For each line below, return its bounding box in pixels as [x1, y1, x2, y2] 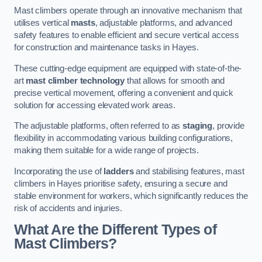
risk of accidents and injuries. [14, 203, 122, 213]
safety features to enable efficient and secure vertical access [14, 30, 239, 40]
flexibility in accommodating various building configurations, [14, 133, 233, 143]
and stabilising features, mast [133, 166, 244, 176]
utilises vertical [14, 18, 71, 28]
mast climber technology [26, 75, 125, 85]
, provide [212, 121, 244, 131]
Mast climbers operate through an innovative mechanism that [14, 6, 242, 16]
